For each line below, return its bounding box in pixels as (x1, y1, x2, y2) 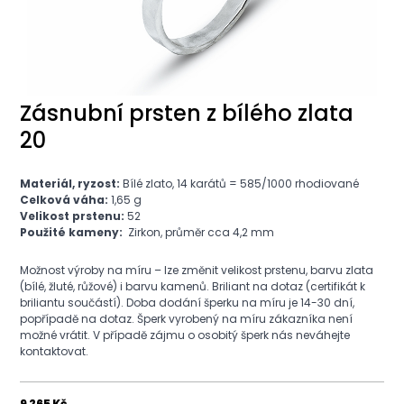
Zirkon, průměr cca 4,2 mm (123, 225, 274, 241)
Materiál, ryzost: (20, 176, 120, 192)
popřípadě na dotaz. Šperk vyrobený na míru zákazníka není (20, 311, 353, 327)
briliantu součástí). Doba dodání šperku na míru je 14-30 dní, (20, 295, 354, 311)
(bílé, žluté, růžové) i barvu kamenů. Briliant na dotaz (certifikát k (20, 279, 365, 295)
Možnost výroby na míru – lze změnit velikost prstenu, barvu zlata (20, 262, 373, 279)
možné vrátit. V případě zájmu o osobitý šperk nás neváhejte (20, 327, 350, 344)
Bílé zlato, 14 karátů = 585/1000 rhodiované (120, 176, 359, 192)
